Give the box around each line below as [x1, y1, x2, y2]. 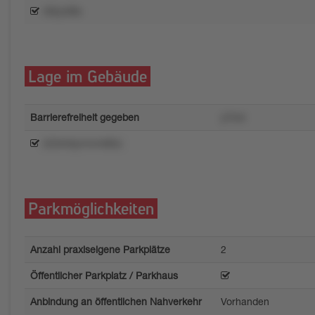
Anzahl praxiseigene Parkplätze [30, 243, 170, 255]
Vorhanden [220, 295, 269, 307]
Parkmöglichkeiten [28, 197, 154, 218]
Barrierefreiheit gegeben [30, 111, 139, 123]
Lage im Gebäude [28, 65, 147, 86]
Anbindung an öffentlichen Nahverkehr [30, 295, 202, 307]
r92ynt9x [43, 5, 82, 17]
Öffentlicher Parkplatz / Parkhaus [30, 269, 178, 281]
